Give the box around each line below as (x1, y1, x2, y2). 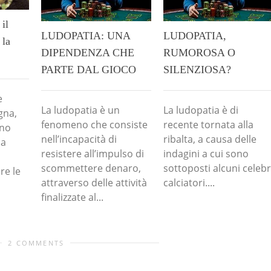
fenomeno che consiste (41, 117, 148, 131)
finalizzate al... (41, 190, 103, 204)
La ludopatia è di (163, 103, 238, 117)
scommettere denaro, (41, 161, 141, 175)
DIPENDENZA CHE (41, 46, 134, 59)
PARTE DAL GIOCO (41, 63, 136, 76)
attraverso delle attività (41, 175, 147, 189)
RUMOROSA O (163, 46, 235, 59)
